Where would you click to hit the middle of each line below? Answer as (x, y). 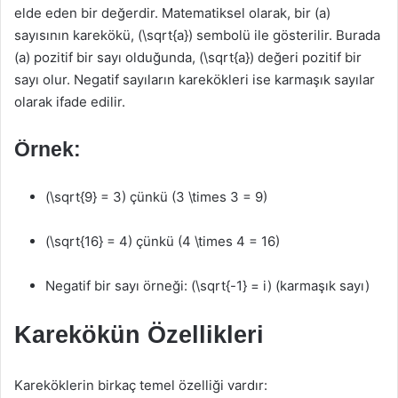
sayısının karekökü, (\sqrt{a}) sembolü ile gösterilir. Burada (197, 35)
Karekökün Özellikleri (139, 335)
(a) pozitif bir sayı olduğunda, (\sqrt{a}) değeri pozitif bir (188, 57)
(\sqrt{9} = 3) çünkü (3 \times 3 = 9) (156, 197)
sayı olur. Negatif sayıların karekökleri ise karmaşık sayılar (195, 80)
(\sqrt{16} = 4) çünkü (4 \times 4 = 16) (163, 241)
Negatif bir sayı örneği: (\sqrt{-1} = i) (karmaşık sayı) (207, 286)
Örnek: (48, 149)
